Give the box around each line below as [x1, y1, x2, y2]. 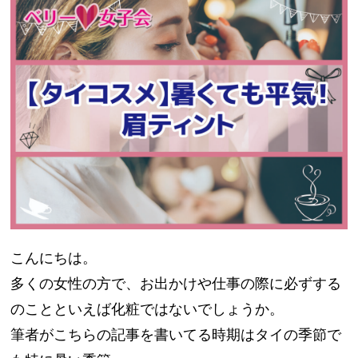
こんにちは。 [10, 249, 97, 266]
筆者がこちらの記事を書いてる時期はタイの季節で [10, 325, 342, 343]
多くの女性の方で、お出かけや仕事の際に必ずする [10, 274, 342, 292]
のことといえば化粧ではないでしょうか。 [10, 300, 284, 317]
